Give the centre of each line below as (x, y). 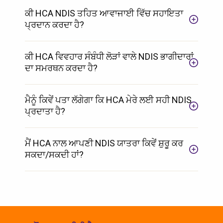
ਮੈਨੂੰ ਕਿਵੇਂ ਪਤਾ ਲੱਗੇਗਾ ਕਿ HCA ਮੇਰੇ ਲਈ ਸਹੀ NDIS (108, 100)
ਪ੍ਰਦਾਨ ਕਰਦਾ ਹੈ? (55, 24)
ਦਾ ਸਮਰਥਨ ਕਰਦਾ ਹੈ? (61, 68)
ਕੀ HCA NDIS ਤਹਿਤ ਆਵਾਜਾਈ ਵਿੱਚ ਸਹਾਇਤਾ (104, 13)
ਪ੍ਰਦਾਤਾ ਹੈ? (45, 111)
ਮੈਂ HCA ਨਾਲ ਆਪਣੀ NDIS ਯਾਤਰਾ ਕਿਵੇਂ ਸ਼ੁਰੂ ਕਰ (104, 143)
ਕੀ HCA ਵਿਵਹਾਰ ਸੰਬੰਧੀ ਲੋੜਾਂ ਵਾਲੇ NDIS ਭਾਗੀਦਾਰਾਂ (109, 56)
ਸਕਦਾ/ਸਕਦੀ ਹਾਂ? (54, 154)
